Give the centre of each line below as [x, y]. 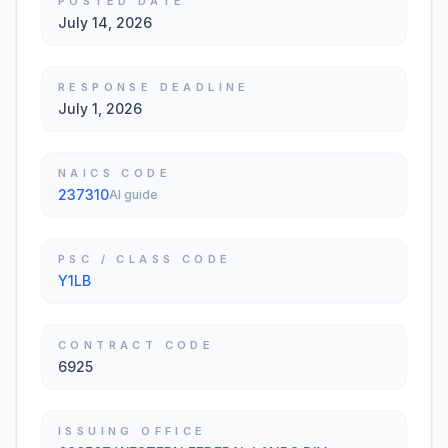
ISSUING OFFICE [132, 431]
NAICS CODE [114, 173]
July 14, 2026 [105, 22]
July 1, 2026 [100, 108]
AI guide [133, 194]
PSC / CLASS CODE [145, 259]
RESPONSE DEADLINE [154, 87]
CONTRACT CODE [136, 345]
